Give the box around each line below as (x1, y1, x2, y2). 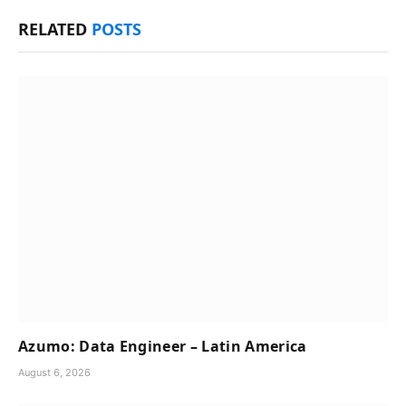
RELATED (18, 17, 92, 40)
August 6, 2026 (18, 365, 91, 379)
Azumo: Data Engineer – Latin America (18, 335, 307, 356)
